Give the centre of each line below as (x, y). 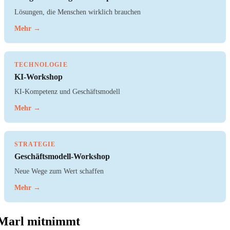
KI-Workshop (39, 77)
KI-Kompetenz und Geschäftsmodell (67, 92)
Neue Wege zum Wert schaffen (59, 171)
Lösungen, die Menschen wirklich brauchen (78, 12)
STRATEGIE (35, 145)
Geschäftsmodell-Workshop (62, 157)
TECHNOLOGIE (41, 65)
